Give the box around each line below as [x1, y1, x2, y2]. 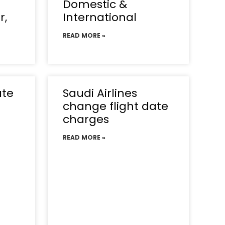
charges [62, 111, 109, 127]
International [62, 9, 137, 25]
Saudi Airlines [62, 85, 137, 101]
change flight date [62, 98, 168, 114]
